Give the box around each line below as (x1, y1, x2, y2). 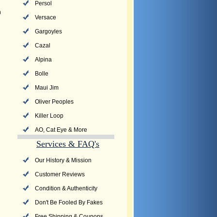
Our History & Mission (35, 157, 92, 164)
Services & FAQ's (36, 139, 99, 149)
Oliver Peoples (35, 98, 74, 105)
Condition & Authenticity (35, 185, 97, 192)
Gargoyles (35, 28, 62, 35)
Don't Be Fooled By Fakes (35, 199, 103, 206)
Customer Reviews (35, 171, 85, 178)
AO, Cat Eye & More (35, 126, 87, 133)
